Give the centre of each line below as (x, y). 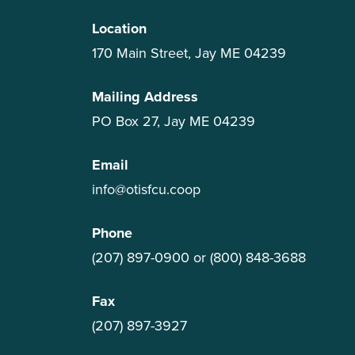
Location (119, 29)
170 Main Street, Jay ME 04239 (189, 53)
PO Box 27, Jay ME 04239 (174, 121)
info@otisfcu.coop (146, 189)
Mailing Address (145, 97)
